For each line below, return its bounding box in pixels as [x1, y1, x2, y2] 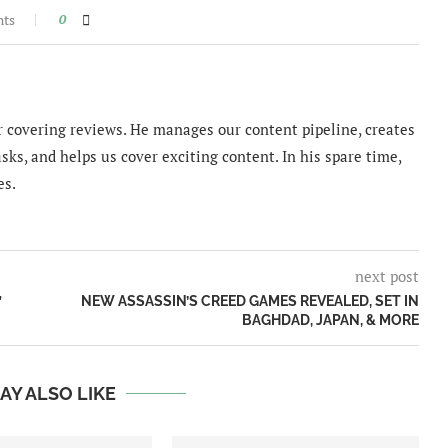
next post [354, 266, 419, 287]
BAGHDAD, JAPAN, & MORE [241, 312, 419, 329]
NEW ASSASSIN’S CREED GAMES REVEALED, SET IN [80, 293, 419, 310]
